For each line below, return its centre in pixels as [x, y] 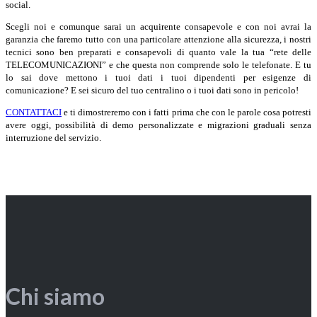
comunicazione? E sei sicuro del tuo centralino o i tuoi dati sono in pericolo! [152, 90]
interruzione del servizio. [53, 137]
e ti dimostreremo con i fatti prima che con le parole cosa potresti [186, 112]
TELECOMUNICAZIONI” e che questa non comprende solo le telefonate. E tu [158, 64]
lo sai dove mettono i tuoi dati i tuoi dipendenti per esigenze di [158, 77]
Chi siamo [55, 296]
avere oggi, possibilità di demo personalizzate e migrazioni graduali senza [158, 125]
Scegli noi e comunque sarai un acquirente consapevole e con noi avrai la [158, 26]
